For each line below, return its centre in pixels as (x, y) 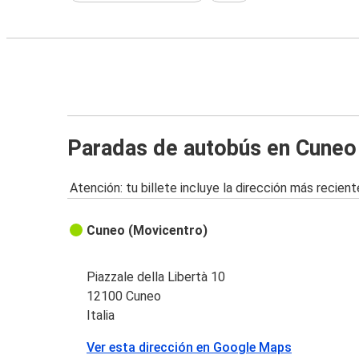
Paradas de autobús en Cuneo (212, 148)
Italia (101, 316)
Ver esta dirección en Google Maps (190, 348)
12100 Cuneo (124, 296)
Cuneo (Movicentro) (147, 231)
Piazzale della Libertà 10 (156, 277)
